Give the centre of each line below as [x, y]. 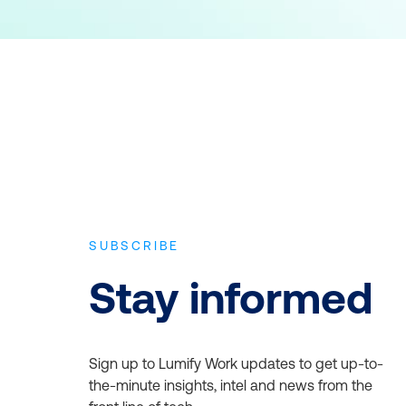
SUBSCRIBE [135, 245]
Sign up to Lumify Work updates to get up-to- [236, 363]
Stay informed [231, 297]
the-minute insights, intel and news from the [231, 385]
